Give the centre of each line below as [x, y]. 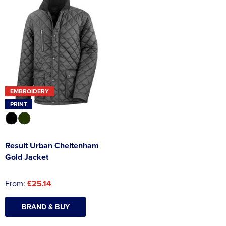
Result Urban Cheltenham [52, 146]
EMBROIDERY [30, 91]
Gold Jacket [27, 157]
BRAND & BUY [45, 207]
